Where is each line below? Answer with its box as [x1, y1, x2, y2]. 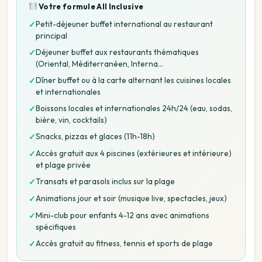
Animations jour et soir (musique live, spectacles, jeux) [36, 193, 227, 204]
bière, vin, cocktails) [36, 115, 107, 126]
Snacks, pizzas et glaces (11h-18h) [36, 131, 155, 142]
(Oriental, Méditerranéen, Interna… [36, 58, 163, 70]
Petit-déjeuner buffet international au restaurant [36, 19, 213, 30]
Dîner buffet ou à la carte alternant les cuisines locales [36, 75, 231, 86]
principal [36, 30, 67, 42]
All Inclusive [96, 2, 144, 12]
